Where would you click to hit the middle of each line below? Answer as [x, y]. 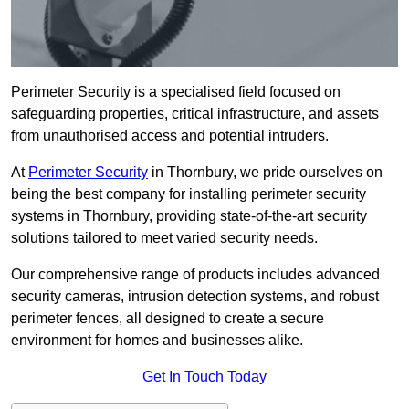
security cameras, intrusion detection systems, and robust [195, 297]
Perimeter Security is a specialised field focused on [176, 92]
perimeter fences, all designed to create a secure [168, 319]
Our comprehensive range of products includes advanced [195, 275]
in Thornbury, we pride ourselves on [265, 173]
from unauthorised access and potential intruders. [170, 136]
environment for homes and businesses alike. [157, 341]
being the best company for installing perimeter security [189, 194]
